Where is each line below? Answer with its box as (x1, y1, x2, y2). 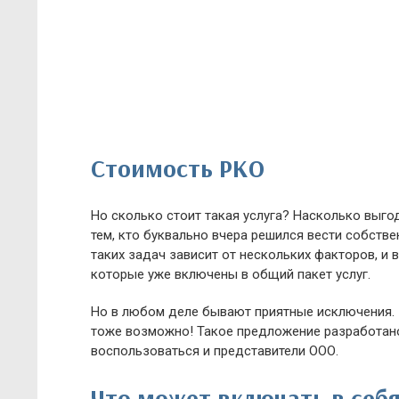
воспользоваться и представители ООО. (91, 343, 338, 359)
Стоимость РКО (91, 152, 265, 183)
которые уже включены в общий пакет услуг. (91, 266, 370, 282)
